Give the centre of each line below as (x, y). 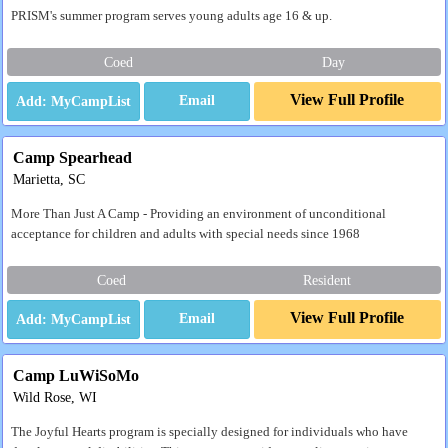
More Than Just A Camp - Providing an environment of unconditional (198, 213)
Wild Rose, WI (55, 396)
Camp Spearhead (72, 157)
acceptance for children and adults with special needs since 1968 (185, 233)
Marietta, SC (49, 178)
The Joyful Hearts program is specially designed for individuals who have (209, 431)
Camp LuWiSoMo (76, 375)
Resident (326, 279)
